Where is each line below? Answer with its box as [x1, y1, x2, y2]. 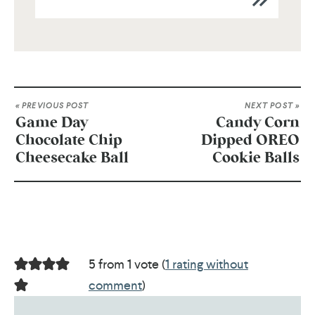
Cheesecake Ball [15, 150, 129, 166]
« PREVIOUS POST [15, 101, 89, 111]
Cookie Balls [212, 150, 300, 166]
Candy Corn [216, 115, 300, 131]
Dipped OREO [201, 133, 300, 148]
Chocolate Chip [15, 133, 122, 148]
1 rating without [165, 255, 248, 272]
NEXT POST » [244, 101, 300, 111]
